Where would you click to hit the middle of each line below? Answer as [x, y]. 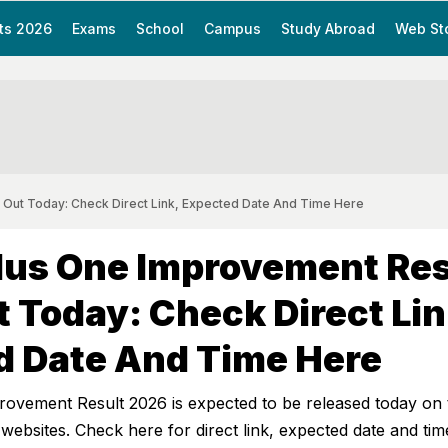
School [160, 28]
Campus [232, 28]
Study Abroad [328, 28]
